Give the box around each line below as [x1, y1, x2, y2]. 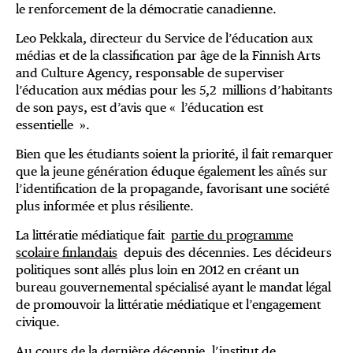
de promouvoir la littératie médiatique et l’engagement [16, 297, 321, 313]
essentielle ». [16, 117, 90, 133]
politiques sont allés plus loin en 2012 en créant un [16, 262, 299, 278]
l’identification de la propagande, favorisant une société [16, 181, 329, 197]
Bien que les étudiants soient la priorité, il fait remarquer [16, 147, 333, 162]
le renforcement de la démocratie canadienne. [16, 2, 277, 17]
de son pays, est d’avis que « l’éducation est [16, 100, 263, 116]
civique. [16, 314, 60, 330]
